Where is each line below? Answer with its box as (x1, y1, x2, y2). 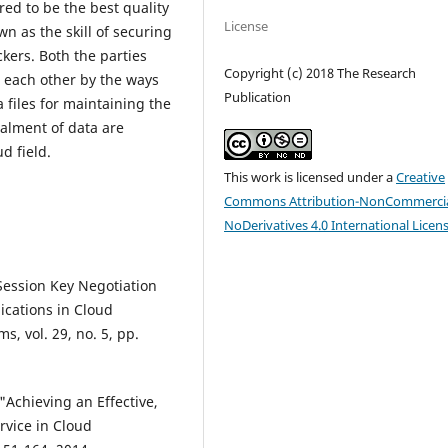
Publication (224, 87, 292, 106)
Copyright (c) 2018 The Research (224, 63, 417, 82)
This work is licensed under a (224, 167, 397, 186)
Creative (396, 167, 446, 186)
